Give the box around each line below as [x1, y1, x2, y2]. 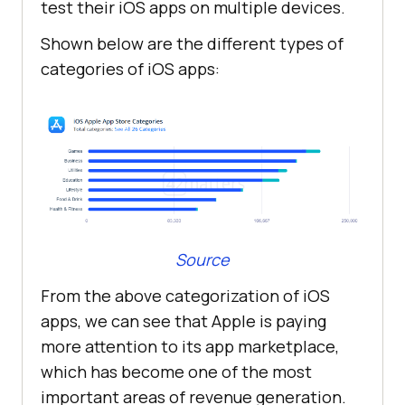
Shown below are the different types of [41, 33, 344, 55]
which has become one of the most [41, 360, 312, 382]
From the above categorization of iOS [41, 284, 330, 306]
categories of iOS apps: [41, 58, 220, 80]
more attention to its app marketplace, [41, 334, 339, 357]
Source [175, 248, 230, 270]
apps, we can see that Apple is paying [41, 309, 326, 332]
